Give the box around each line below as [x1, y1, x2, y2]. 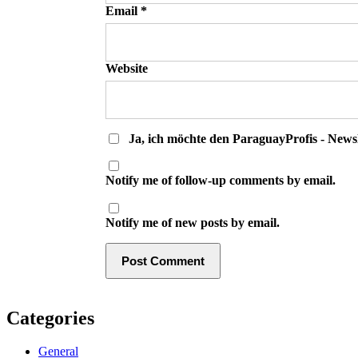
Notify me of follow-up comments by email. [105, 173, 336, 188]
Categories [6, 307, 94, 328]
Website [105, 61, 148, 75]
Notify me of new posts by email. [105, 215, 280, 229]
